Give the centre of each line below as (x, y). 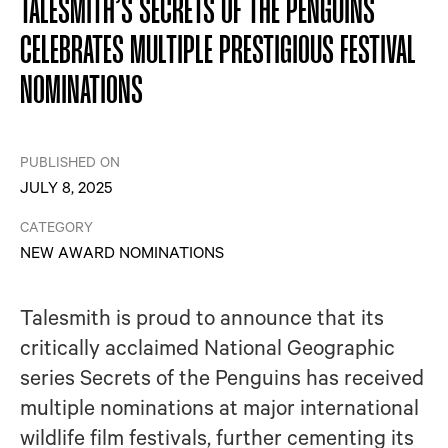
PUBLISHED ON (70, 161)
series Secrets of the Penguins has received (222, 376)
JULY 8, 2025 (66, 186)
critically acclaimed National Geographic (207, 346)
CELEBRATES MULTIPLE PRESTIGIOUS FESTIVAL (218, 52)
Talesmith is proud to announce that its (202, 316)
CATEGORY (56, 226)
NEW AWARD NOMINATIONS (122, 251)
